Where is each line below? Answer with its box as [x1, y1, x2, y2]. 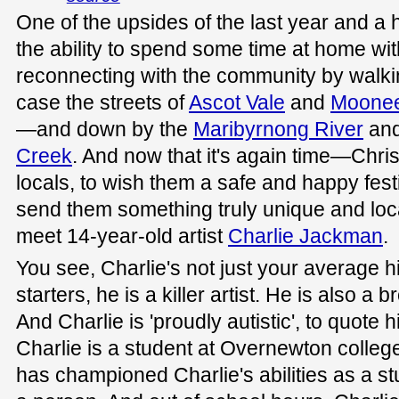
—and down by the [16, 117, 193, 141]
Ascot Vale [189, 90, 285, 114]
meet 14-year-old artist [16, 224, 228, 248]
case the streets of [16, 90, 189, 114]
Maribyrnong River [193, 117, 363, 141]
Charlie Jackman [228, 224, 383, 248]
